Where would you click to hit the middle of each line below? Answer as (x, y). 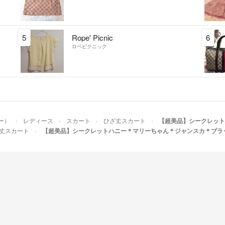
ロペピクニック (89, 46)
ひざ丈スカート (125, 120)
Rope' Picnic (92, 38)
